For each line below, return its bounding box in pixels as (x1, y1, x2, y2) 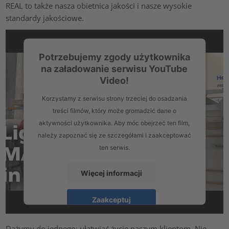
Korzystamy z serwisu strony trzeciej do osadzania (42, 94, 187, 102)
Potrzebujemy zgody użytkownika (39, 51, 190, 62)
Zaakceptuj (92, 195, 131, 204)
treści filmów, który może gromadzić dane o (53, 106, 176, 114)
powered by (43, 213, 74, 219)
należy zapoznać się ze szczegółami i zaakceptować (38, 131, 191, 139)
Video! (100, 75, 129, 86)
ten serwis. (99, 143, 130, 151)
